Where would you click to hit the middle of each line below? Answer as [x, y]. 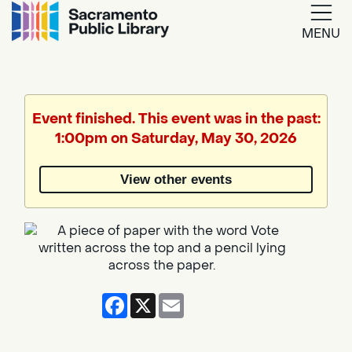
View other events [176, 180]
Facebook [158, 299]
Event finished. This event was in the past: [176, 119]
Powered [154, 156]
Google [219, 60]
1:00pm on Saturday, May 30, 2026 [176, 139]
